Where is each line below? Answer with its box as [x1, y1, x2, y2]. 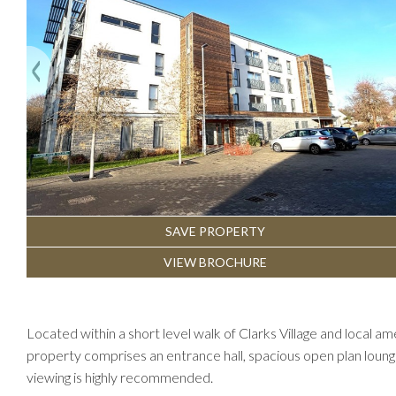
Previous [39, 44, 106, 66]
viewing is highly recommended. [27, 368, 213, 385]
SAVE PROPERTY [165, 223, 265, 239]
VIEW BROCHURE [164, 254, 267, 270]
